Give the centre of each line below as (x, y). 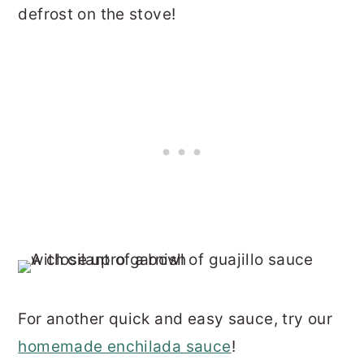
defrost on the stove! (97, 15)
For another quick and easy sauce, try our (175, 318)
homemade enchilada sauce (125, 346)
